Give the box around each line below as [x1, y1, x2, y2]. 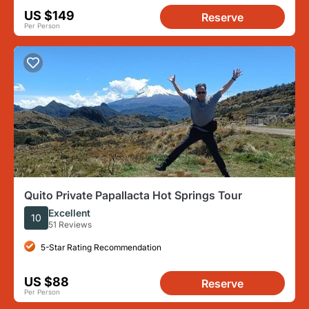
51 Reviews [48, 219, 92, 230]
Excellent [48, 206, 90, 219]
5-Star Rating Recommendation [41, 241, 161, 252]
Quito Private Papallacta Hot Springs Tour [24, 188, 242, 202]
